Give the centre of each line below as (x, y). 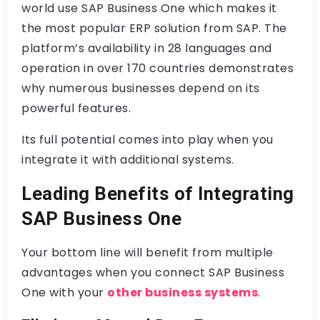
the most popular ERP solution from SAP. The (154, 28)
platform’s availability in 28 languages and (147, 48)
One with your (64, 292)
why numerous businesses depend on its (141, 88)
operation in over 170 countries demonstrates (157, 68)
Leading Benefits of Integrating (158, 194)
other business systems (182, 292)
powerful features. (76, 108)
